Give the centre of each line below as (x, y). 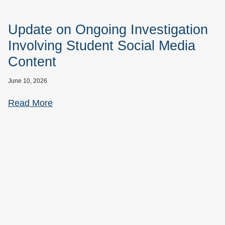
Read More (30, 103)
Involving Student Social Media (102, 46)
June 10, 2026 (28, 81)
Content (32, 62)
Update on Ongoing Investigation (108, 30)
